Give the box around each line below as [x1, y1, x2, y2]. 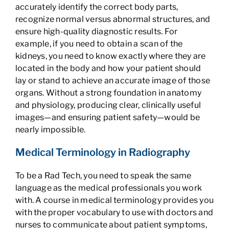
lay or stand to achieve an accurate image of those [15, 76, 210, 85]
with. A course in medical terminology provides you [15, 195, 214, 205]
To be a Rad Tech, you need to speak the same [15, 171, 192, 180]
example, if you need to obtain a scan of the [15, 39, 183, 49]
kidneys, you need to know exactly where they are [15, 51, 206, 61]
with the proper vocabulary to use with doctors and [15, 208, 213, 217]
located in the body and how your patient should [15, 63, 201, 73]
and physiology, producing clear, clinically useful [15, 100, 201, 110]
